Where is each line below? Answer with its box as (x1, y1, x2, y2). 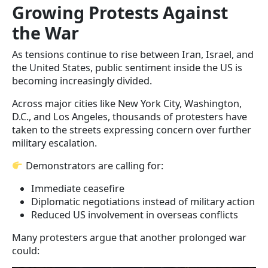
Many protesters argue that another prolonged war (12, 230, 246, 244)
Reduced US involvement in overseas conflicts (31, 208, 238, 221)
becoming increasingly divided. (12, 74, 152, 87)
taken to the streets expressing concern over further (12, 123, 251, 136)
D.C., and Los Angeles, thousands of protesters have (12, 109, 247, 123)
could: (12, 243, 39, 257)
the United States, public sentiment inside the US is (12, 60, 242, 74)
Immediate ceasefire (31, 181, 124, 195)
